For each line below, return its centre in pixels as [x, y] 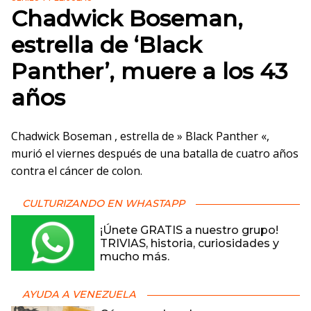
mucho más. [135, 256]
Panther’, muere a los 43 [149, 71]
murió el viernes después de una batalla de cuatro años [155, 153]
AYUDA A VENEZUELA [79, 294]
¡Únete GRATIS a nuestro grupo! [189, 230]
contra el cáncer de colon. [77, 171]
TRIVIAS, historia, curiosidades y [190, 243]
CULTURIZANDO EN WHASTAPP [103, 203]
